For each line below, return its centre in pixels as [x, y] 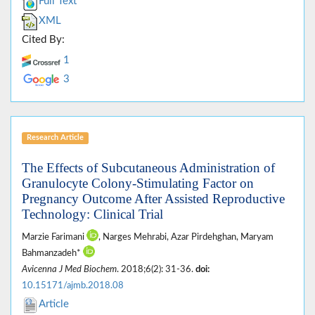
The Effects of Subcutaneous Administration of [148, 168]
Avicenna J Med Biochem [69, 270]
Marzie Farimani [54, 237]
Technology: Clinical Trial [92, 214]
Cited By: [43, 40]
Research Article [55, 138]
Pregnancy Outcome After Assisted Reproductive [153, 199]
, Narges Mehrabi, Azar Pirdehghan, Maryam [186, 237]
